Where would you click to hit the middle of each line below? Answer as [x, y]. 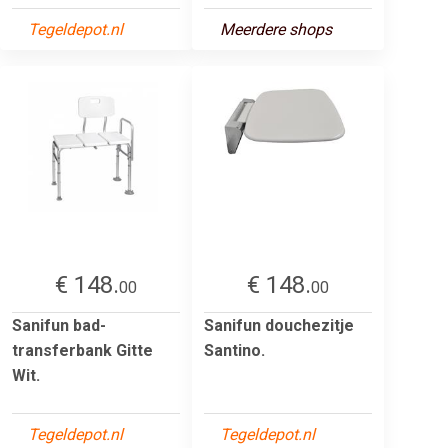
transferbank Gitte [82, 350]
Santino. [234, 350]
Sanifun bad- [59, 325]
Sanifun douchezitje [279, 325]
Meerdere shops [276, 29]
